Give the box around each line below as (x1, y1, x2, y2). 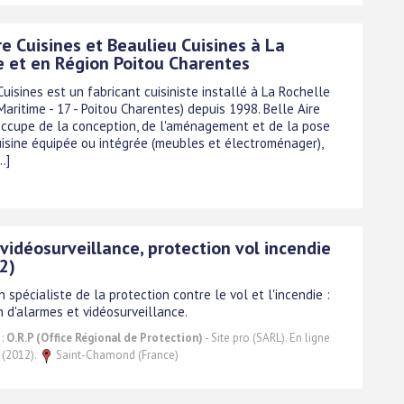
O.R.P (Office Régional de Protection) (6, 329, 203, 345)
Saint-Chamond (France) (53, 346, 179, 363)
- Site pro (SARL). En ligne (203, 329, 330, 345)
